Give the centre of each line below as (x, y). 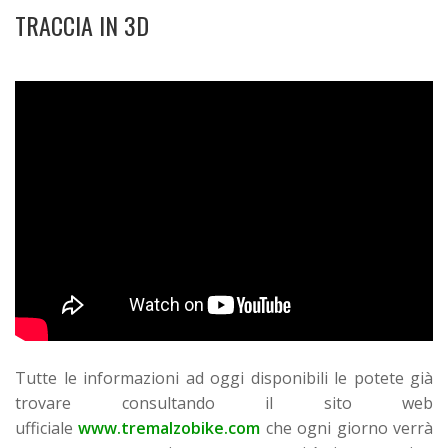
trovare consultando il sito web (224, 403)
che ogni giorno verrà (347, 428)
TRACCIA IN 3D (82, 24)
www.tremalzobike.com (169, 428)
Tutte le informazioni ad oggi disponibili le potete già (224, 378)
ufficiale (47, 428)
